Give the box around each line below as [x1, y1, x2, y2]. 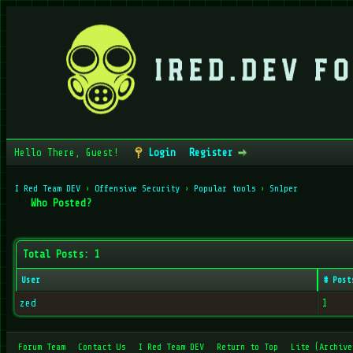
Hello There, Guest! [14, 147, 124, 158]
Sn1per [269, 183, 298, 194]
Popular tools [194, 183, 260, 194]
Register [189, 147, 233, 158]
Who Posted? [31, 197, 91, 209]
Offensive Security [95, 183, 184, 194]
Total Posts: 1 [23, 248, 100, 260]
